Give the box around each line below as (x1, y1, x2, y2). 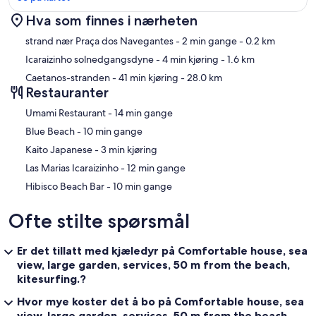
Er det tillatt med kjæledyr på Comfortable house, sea (17, 243, 308, 257)
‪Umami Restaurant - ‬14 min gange (114, 106, 173, 119)
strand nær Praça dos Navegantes (25, 34, 174, 47)
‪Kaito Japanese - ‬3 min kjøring (101, 142, 157, 156)
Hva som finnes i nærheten (25, 11, 197, 29)
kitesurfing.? (17, 271, 86, 286)
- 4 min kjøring (154, 52, 219, 66)
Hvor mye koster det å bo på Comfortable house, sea (17, 293, 304, 308)
